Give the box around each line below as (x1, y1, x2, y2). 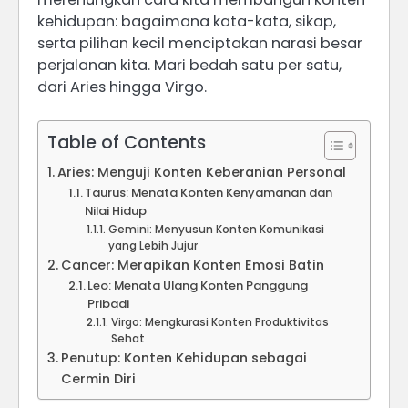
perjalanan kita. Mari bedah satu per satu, (37, 55, 342, 76)
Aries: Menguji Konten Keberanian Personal (56, 163, 346, 182)
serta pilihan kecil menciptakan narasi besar (37, 33, 362, 55)
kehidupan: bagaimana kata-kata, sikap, (37, 11, 336, 33)
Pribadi (87, 295, 130, 313)
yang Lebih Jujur (107, 239, 198, 254)
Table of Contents (47, 130, 206, 156)
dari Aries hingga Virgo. (37, 76, 207, 98)
